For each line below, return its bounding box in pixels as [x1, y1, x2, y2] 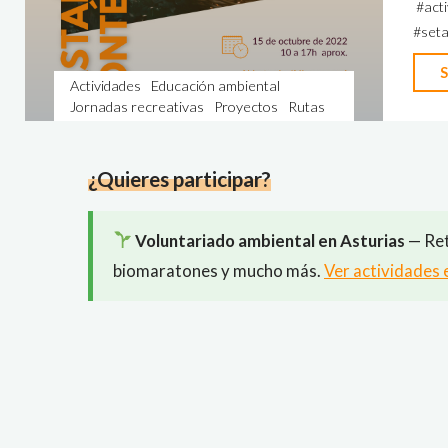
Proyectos [213, 97, 278, 115]
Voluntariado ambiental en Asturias [132, 229, 406, 251]
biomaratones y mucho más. [113, 259, 324, 281]
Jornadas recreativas [69, 97, 204, 115]
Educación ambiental [150, 76, 280, 94]
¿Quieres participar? [88, 166, 271, 192]
